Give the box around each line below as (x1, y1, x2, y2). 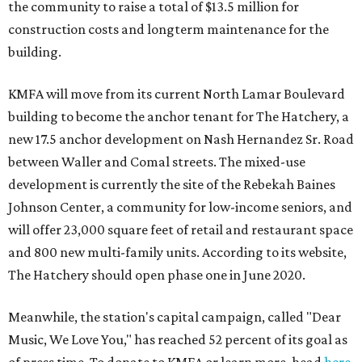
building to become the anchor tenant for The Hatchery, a (8, 108, 349, 125)
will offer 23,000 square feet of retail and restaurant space (8, 221, 353, 238)
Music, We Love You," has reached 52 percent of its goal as (8, 331, 347, 348)
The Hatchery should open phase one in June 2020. (8, 267, 305, 284)
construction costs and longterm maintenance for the (8, 21, 329, 38)
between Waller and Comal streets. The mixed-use (8, 154, 305, 170)
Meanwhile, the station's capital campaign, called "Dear (8, 309, 341, 326)
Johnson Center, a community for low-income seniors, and (8, 199, 352, 216)
